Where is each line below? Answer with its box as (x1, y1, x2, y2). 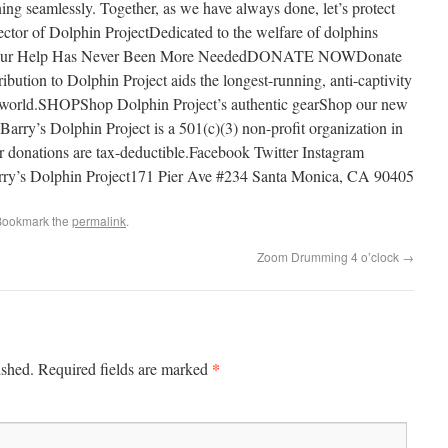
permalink (72, 212, 126, 229)
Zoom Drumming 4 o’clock (257, 248, 402, 265)
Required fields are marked (38, 358, 212, 379)
